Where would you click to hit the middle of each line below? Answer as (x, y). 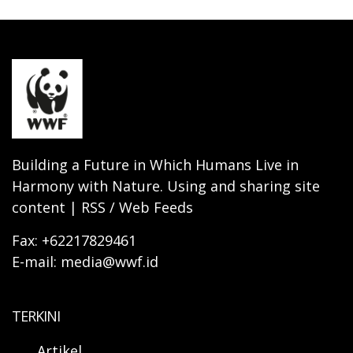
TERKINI (36, 316)
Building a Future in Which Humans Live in (155, 164)
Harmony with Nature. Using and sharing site (166, 186)
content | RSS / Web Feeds (102, 207)
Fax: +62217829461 (74, 240)
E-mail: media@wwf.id (85, 261)
